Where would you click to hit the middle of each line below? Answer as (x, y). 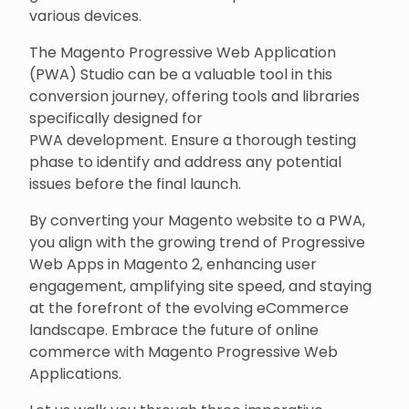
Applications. (75, 373)
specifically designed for (116, 118)
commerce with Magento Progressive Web (184, 351)
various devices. (85, 16)
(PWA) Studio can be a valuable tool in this (181, 74)
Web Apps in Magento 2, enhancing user (173, 264)
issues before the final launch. (135, 184)
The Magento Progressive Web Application (183, 52)
